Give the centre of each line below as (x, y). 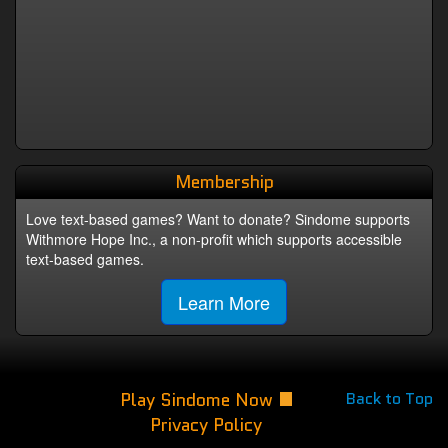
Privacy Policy (205, 425)
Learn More (224, 302)
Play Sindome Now (198, 400)
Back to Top (389, 399)
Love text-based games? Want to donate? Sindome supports (218, 219)
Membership (224, 182)
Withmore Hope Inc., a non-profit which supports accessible (214, 239)
